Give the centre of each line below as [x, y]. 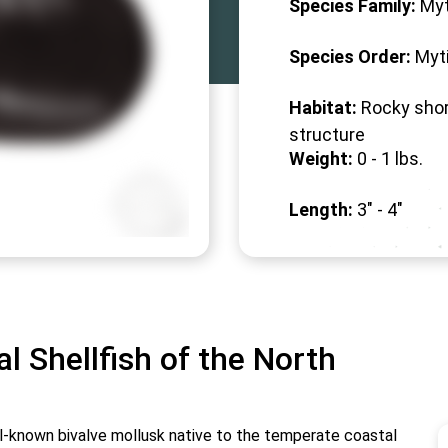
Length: [321, 209]
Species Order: [350, 56]
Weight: [321, 158]
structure [327, 134]
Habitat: [323, 107]
